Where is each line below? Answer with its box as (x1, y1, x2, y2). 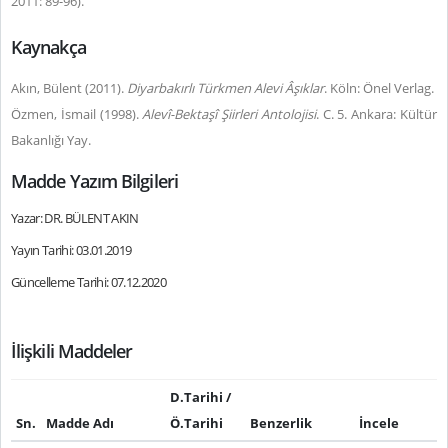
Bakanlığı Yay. (11, 131, 91, 149)
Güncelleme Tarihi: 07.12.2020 (11, 273, 167, 291)
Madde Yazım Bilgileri (11, 169, 178, 193)
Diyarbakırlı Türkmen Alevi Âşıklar (127, 79, 324, 97)
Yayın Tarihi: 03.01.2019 (11, 241, 132, 259)
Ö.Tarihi (169, 414, 223, 432)
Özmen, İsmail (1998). (11, 105, 143, 123)
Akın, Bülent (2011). (11, 79, 127, 97)
